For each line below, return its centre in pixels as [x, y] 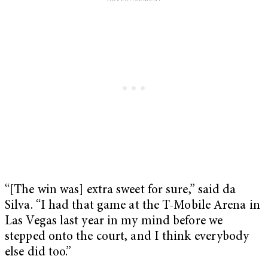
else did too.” [38, 252]
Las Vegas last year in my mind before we [114, 221]
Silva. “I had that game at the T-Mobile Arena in [133, 206]
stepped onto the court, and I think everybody [127, 237]
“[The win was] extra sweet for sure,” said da [121, 190]
